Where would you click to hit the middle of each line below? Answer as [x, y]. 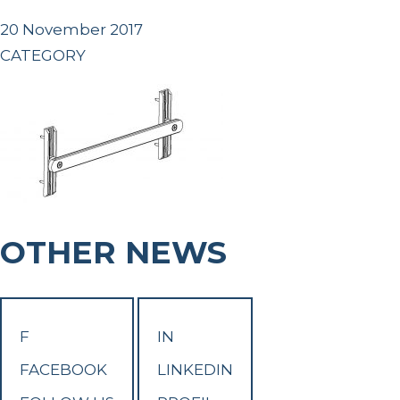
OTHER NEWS [126, 253]
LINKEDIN [195, 370]
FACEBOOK [63, 370]
